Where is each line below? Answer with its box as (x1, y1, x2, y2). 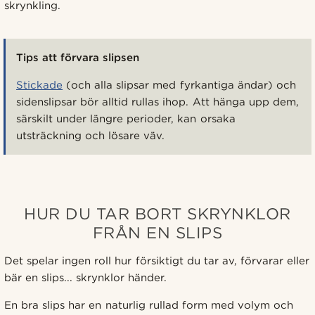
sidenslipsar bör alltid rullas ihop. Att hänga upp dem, (16, 95, 299, 108)
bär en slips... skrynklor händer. (4, 271, 167, 284)
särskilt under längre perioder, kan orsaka (16, 112, 236, 125)
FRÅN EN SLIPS (92, 222, 223, 242)
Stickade (16, 78, 63, 91)
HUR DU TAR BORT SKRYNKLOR (24, 203, 291, 223)
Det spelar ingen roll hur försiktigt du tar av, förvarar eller (4, 254, 310, 267)
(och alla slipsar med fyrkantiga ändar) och (63, 78, 296, 91)
